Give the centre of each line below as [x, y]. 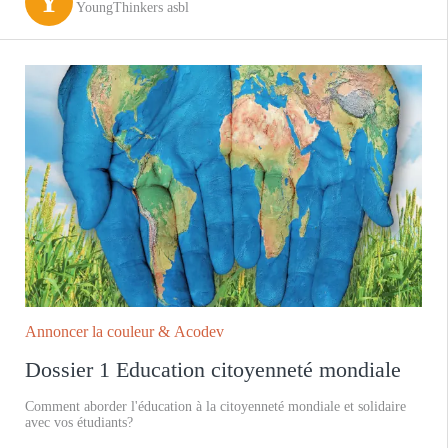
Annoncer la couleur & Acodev [124, 331]
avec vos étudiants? [79, 422]
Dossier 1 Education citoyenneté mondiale [213, 369]
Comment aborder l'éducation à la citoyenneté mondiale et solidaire [215, 406]
